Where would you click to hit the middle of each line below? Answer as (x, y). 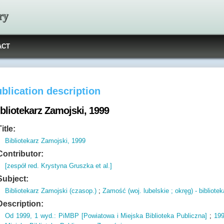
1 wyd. (43, 216)
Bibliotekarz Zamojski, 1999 (45, 141)
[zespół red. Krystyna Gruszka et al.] (59, 166)
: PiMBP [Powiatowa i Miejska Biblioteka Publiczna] (131, 216)
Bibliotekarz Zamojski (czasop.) (51, 191)
